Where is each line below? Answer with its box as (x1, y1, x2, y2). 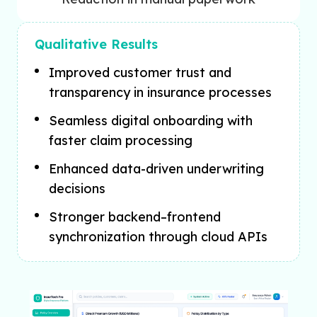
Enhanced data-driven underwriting (49, 161, 264, 178)
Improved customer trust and (49, 64, 231, 81)
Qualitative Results (35, 36, 158, 53)
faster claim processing (49, 132, 192, 149)
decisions (49, 180, 105, 197)
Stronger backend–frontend (49, 209, 221, 226)
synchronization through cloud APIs (49, 229, 267, 246)
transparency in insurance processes (49, 84, 272, 101)
